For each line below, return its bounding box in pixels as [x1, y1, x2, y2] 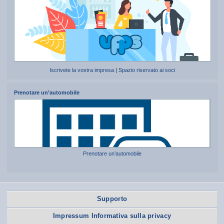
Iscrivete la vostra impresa [49, 67, 114, 73]
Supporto [96, 195, 127, 203]
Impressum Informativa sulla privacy [52, 212, 171, 220]
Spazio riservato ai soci [118, 67, 175, 73]
